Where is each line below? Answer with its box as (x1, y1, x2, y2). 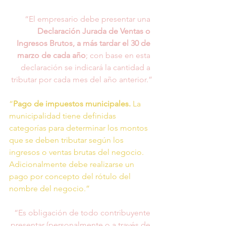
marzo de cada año (17, 50, 86, 60)
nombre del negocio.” (9, 183, 90, 193)
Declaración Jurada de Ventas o (37, 26, 152, 36)
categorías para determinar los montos (9, 123, 150, 133)
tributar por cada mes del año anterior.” (11, 74, 152, 84)
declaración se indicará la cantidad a (21, 62, 152, 72)
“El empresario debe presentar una (25, 14, 152, 24)
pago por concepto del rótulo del (9, 171, 133, 181)
